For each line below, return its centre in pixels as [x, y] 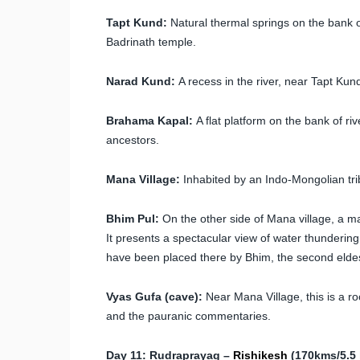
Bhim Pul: [133, 218]
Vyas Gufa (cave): [154, 296]
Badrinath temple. [151, 41]
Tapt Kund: [137, 22]
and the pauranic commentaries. [188, 315]
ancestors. [133, 139]
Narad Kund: [141, 81]
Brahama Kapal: [149, 120]
